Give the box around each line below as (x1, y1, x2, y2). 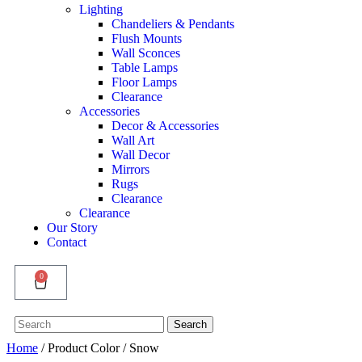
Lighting (79, 2, 123, 16)
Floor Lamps (112, 74, 177, 89)
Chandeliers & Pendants (112, 16, 234, 31)
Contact (47, 234, 86, 249)
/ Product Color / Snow (38, 341, 159, 355)
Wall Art (112, 133, 154, 147)
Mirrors (112, 162, 149, 176)
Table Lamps (112, 60, 178, 74)
